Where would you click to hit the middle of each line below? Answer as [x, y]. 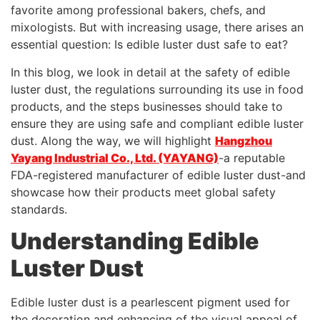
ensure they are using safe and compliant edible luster [157, 123]
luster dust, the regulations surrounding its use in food [157, 89]
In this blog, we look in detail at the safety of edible [150, 72]
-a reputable [252, 157]
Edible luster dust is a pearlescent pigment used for [150, 302]
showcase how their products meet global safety [143, 192]
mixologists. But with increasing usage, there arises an [157, 27]
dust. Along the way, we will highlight [113, 140]
